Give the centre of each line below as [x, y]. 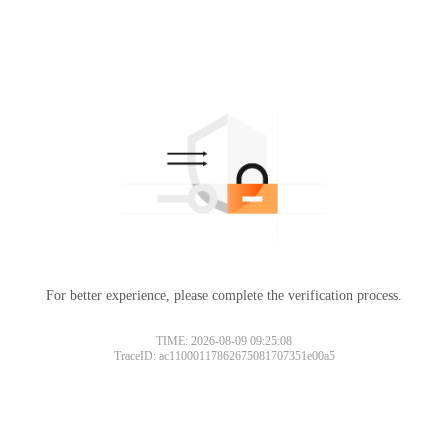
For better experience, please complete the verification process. [224, 295]
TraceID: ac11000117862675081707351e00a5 [224, 355]
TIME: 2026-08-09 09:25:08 [224, 340]
